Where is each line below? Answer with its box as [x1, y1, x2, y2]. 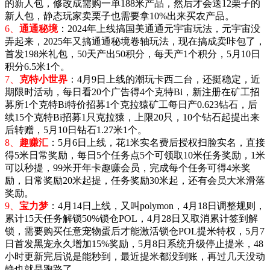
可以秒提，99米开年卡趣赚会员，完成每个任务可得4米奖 [5, 162, 251, 173]
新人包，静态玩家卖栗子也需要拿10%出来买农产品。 [5, 10, 234, 21]
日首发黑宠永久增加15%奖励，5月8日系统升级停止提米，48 [5, 238, 263, 249]
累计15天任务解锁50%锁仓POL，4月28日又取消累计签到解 [5, 213, 258, 224]
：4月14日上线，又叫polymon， [48, 200, 183, 211]
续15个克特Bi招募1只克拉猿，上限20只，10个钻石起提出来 [5, 111, 260, 122]
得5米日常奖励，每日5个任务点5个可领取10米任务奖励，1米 [5, 149, 265, 160]
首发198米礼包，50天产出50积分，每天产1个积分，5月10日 [5, 48, 260, 59]
